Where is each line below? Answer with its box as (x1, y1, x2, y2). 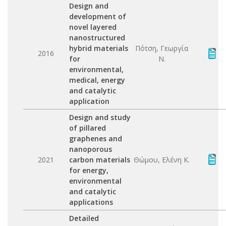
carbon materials (69, 155, 130, 164)
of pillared (69, 123, 106, 133)
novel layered (69, 22, 117, 32)
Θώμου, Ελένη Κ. (134, 155, 190, 164)
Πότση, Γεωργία (135, 43, 188, 53)
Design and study (69, 112, 131, 122)
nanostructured (69, 33, 125, 42)
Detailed (69, 213, 99, 223)
